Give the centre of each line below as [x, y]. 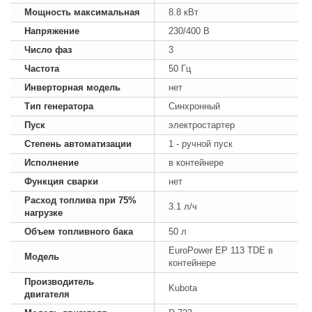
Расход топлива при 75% [80, 200]
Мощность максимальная [82, 12]
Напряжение [52, 31]
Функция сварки [61, 181]
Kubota [183, 288]
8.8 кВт [184, 12]
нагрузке [44, 212]
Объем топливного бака [79, 231]
